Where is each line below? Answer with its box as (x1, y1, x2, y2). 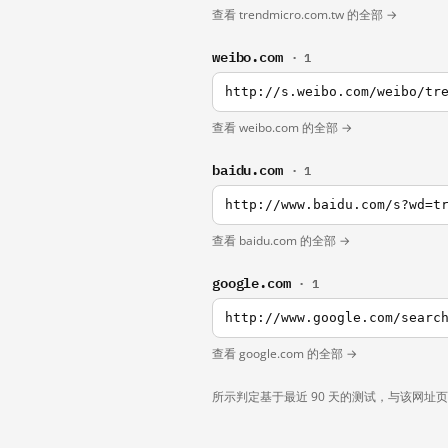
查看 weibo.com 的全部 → (212, 119, 352, 136)
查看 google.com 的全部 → (212, 345, 357, 362)
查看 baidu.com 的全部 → (212, 232, 350, 249)
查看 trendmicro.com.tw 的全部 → (212, 6, 397, 23)
